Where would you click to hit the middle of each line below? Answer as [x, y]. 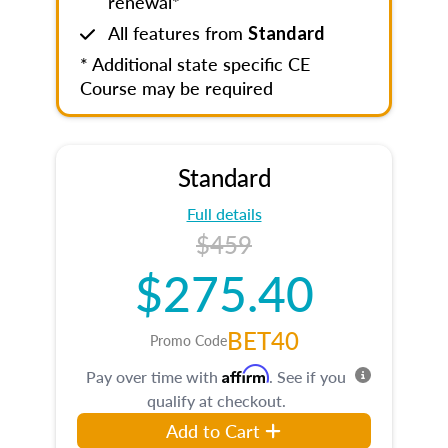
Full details [224, 213]
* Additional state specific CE [195, 63]
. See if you [307, 376]
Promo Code [188, 340]
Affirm [245, 374]
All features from [178, 32]
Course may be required [176, 87]
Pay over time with [154, 376]
